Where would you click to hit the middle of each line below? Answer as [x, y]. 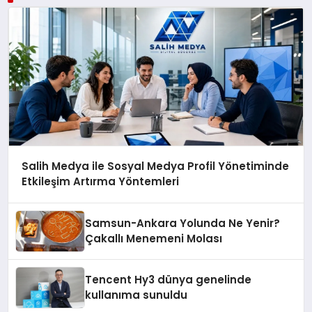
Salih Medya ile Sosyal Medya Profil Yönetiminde [155, 166]
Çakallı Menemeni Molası [154, 239]
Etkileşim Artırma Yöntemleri [100, 182]
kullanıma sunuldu [136, 295]
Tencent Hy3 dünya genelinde [169, 280]
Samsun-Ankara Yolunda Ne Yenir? [183, 223]
